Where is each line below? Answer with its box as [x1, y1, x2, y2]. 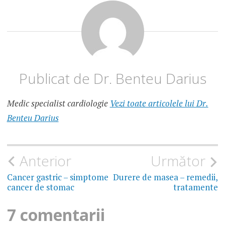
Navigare [6, 151, 78, 173]
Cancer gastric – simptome [7, 171, 108, 183]
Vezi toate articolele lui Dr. [109, 97, 208, 109]
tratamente [173, 181, 218, 193]
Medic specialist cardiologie [7, 97, 110, 109]
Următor [151, 151, 206, 170]
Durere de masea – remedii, [113, 171, 218, 183]
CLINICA [12, 48, 37, 57]
